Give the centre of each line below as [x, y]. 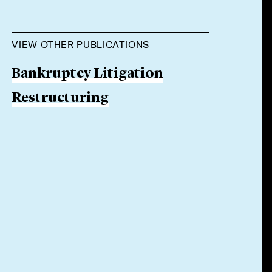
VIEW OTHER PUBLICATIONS [81, 45]
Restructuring [60, 99]
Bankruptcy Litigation [88, 74]
